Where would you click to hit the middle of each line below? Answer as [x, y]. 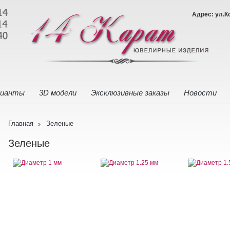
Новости [200, 93]
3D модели [58, 93]
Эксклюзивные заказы [130, 93]
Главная [21, 123]
